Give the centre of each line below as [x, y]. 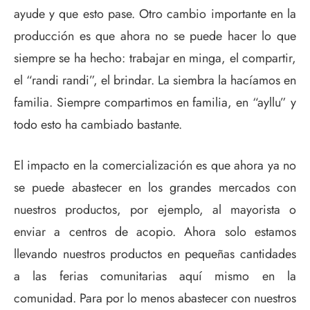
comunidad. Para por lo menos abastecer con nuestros [155, 298]
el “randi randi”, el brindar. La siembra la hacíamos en [155, 80]
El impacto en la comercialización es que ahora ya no [155, 165]
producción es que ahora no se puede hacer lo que [155, 36]
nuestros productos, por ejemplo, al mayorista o [155, 209]
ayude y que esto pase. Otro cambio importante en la [155, 13]
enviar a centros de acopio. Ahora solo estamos [155, 231]
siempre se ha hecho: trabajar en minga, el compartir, [155, 58]
